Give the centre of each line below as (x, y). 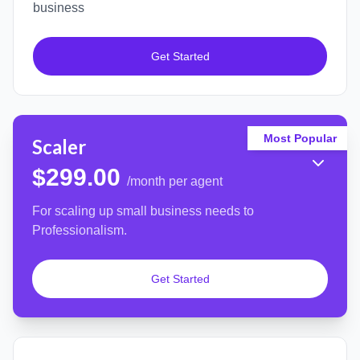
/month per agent (175, 182)
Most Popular (300, 139)
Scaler (59, 147)
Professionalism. (80, 231)
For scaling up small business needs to (143, 211)
